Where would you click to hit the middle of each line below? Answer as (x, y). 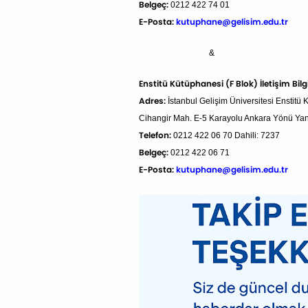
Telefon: (155, 135)
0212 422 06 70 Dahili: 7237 (225, 136)
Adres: (152, 101)
